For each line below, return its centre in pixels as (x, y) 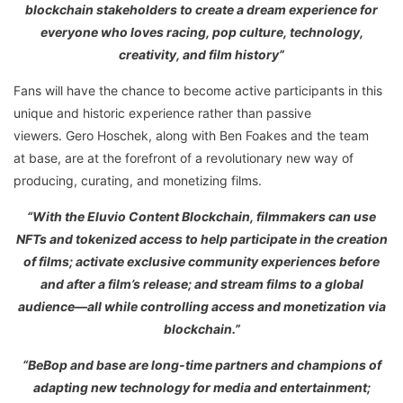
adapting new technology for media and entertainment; (201, 388)
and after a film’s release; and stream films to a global (201, 284)
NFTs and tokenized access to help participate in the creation (201, 239)
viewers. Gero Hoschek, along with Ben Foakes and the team (191, 136)
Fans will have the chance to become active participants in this (198, 91)
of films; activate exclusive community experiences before (201, 262)
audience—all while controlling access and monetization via (201, 307)
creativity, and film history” (201, 55)
